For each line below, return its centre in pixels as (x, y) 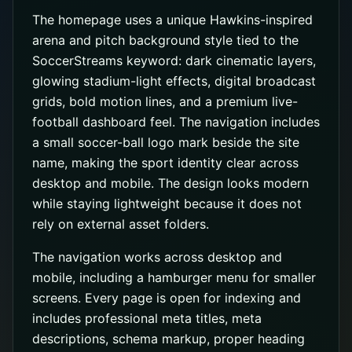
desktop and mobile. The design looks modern (170, 183)
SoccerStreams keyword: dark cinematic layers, (174, 60)
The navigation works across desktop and (157, 257)
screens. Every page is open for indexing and (167, 298)
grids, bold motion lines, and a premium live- (165, 101)
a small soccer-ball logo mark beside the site (166, 142)
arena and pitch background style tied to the (165, 40)
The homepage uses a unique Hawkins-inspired (172, 20)
